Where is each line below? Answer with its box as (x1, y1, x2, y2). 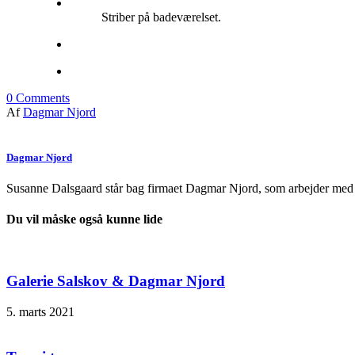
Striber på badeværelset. (101, 10, 221, 24)
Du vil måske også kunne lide (6, 212, 162, 227)
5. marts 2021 (6, 304, 74, 319)
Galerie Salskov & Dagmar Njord (6, 273, 225, 290)
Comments (13, 90, 70, 105)
